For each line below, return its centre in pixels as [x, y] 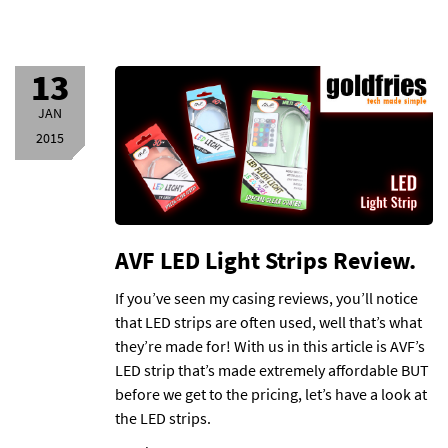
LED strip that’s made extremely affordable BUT [272, 370]
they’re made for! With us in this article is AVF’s [270, 346]
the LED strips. [163, 418]
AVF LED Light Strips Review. [265, 260]
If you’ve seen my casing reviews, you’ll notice [266, 298]
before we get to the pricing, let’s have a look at [271, 394]
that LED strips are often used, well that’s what [268, 322]
